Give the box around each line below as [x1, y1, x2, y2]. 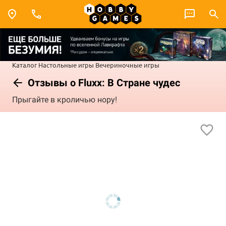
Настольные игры [38, 60, 94, 69]
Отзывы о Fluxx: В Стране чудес [25, 76, 180, 89]
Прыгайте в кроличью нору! [12, 95, 117, 105]
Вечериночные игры [95, 60, 159, 69]
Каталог [12, 60, 37, 69]
